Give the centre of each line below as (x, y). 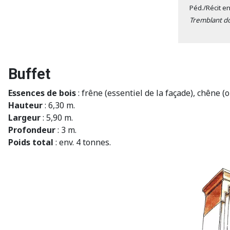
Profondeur (32, 130)
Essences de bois (42, 93)
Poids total (31, 142)
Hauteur (25, 105)
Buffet (29, 74)
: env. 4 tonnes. (82, 142)
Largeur (24, 117)
